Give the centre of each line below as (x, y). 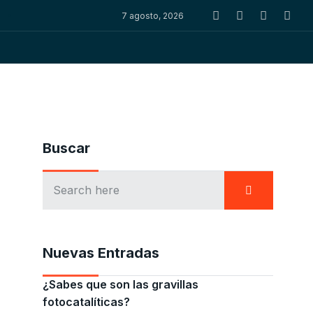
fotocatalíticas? (86, 302)
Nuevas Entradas (101, 253)
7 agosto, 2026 (152, 15)
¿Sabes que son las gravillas (121, 285)
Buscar (66, 148)
